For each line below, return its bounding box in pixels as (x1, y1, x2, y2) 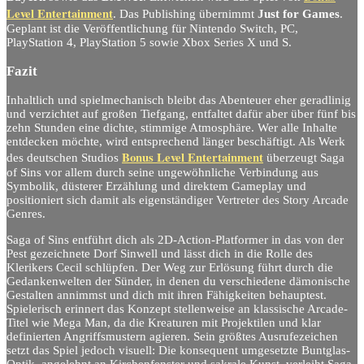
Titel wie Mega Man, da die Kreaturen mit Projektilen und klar (6, 315, 321, 329)
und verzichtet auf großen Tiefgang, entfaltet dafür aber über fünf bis (6, 107, 356, 121)
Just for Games (258, 6, 340, 20)
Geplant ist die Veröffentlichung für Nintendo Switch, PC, (6, 21, 298, 35)
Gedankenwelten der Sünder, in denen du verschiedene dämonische (6, 274, 350, 288)
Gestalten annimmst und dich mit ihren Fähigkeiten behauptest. (6, 288, 327, 301)
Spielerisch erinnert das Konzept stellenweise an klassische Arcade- (6, 301, 348, 315)
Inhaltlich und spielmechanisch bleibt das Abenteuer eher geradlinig (6, 93, 351, 107)
